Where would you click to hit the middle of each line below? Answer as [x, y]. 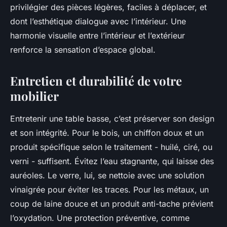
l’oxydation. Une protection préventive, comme [100, 218]
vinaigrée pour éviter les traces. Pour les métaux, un [109, 190]
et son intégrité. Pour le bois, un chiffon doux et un [107, 133]
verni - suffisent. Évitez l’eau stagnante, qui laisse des [112, 161]
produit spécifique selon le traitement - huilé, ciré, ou [111, 147]
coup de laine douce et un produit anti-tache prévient [112, 204]
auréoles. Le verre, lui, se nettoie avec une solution [107, 176]
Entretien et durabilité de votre [96, 81]
